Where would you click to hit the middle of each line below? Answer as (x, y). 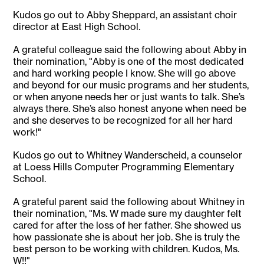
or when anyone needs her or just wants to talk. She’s (129, 97)
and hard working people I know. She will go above (125, 73)
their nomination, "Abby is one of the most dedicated (129, 62)
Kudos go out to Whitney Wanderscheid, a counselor (128, 155)
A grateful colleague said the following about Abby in (130, 50)
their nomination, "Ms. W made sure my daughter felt (128, 214)
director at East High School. (77, 27)
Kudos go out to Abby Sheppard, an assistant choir (125, 15)
